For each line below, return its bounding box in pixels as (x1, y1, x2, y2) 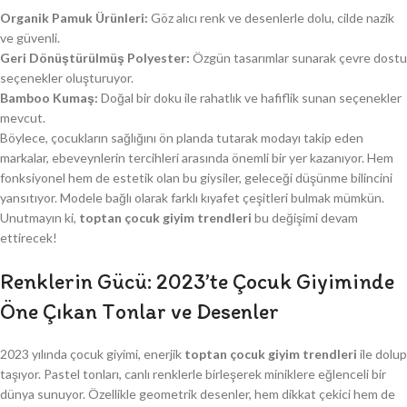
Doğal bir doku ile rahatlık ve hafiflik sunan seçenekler (98, 90, 402, 105)
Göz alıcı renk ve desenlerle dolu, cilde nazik (148, 10, 394, 25)
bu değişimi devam (252, 210, 358, 225)
